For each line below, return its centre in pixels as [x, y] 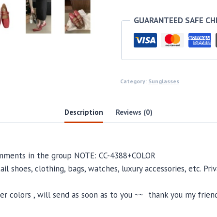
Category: [134, 81]
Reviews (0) [134, 112]
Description [84, 112]
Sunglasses [163, 81]
